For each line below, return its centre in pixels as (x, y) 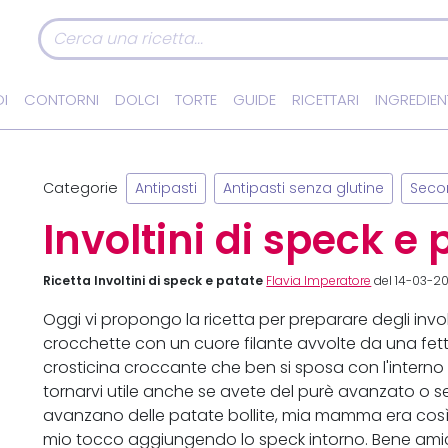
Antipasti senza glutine (304, 189)
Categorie (81, 187)
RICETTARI (325, 100)
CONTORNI (61, 100)
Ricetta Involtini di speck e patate (153, 281)
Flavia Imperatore (319, 281)
